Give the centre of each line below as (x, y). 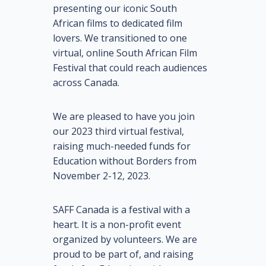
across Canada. (86, 83)
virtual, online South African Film (125, 53)
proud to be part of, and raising (123, 254)
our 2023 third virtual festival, (118, 132)
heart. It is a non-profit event (117, 225)
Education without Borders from (125, 161)
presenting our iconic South (115, 9)
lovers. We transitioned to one (120, 38)
